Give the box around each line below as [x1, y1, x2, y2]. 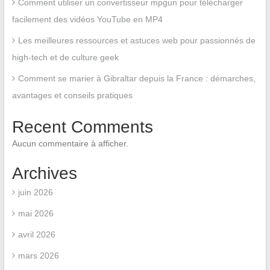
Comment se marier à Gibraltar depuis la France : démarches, [17, 73, 256, 83]
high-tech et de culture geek [11, 52, 119, 62]
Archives [11, 163, 77, 183]
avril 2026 [17, 229, 55, 239]
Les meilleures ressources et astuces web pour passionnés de [17, 35, 256, 45]
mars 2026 [17, 250, 59, 260]
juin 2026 [17, 187, 53, 197]
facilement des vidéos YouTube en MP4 [11, 14, 163, 24]
